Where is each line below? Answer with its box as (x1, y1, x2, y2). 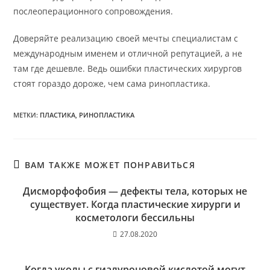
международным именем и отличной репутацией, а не (13, 47, 243, 59)
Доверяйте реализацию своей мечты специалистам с (13, 32, 239, 44)
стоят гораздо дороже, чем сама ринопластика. (13, 77, 211, 89)
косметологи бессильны (75, 210, 195, 224)
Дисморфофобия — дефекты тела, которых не (23, 184, 247, 198)
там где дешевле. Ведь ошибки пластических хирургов (13, 62, 242, 74)
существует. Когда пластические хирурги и (30, 197, 240, 211)
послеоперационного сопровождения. (13, 5, 176, 17)
